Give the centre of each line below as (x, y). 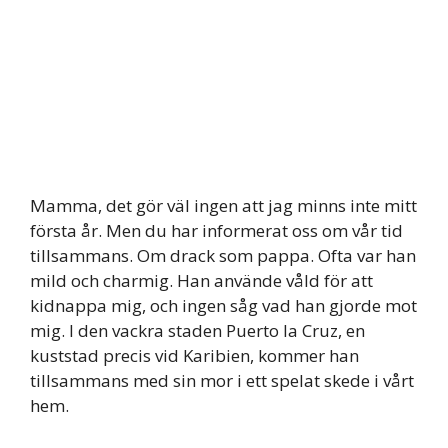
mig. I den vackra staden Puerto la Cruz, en (197, 330)
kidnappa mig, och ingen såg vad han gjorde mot (223, 305)
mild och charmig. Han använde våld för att (201, 280)
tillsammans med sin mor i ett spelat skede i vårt (222, 380)
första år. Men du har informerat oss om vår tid (216, 230)
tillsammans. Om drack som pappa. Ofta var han (223, 255)
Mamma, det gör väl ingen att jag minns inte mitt (223, 205)
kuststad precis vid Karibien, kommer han (194, 355)
